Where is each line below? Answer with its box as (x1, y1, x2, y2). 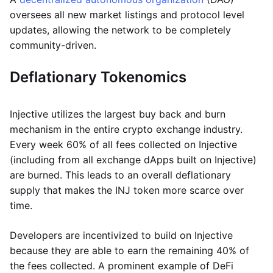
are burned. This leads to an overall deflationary (10, 169, 231, 181)
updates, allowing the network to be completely (10, 24, 231, 36)
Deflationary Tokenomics (10, 68, 186, 86)
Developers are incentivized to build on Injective (10, 229, 233, 241)
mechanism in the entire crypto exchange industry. (10, 123, 243, 135)
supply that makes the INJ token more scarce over (10, 184, 244, 196)
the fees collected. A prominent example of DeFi (10, 260, 233, 272)
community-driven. (10, 39, 96, 51)
